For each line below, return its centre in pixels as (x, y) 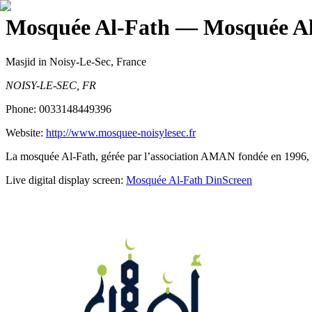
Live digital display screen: (64, 180)
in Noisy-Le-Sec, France (91, 61)
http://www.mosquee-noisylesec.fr (121, 132)
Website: (26, 132)
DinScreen (227, 180)
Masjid (21, 61)
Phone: (22, 109)
